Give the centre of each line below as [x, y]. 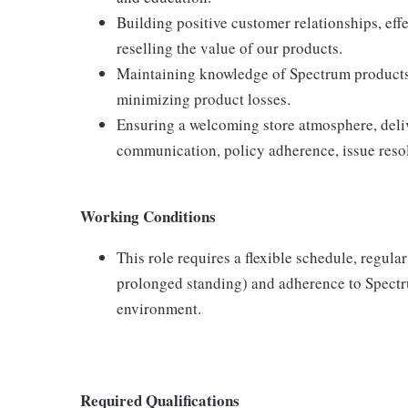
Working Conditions [148, 216]
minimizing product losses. [204, 99]
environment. [159, 308]
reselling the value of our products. [229, 48]
